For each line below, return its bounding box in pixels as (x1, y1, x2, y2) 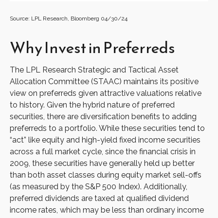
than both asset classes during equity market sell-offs (10, 170, 201, 180)
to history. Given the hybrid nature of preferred (10, 100, 175, 110)
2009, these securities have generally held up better (10, 159, 195, 168)
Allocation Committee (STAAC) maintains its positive (10, 77, 199, 87)
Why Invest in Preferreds (10, 36, 175, 60)
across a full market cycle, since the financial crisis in (10, 147, 196, 157)
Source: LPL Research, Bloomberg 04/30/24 (10, 15, 127, 22)
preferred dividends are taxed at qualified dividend (10, 194, 189, 203)
